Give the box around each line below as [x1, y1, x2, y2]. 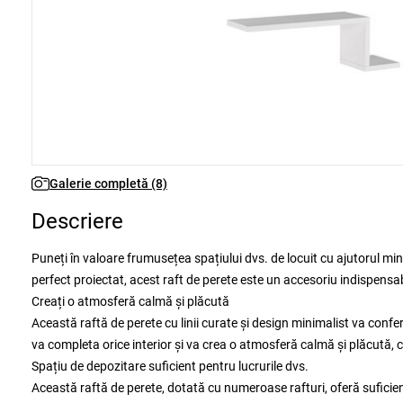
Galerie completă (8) [49, 176, 167, 191]
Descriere [31, 209, 123, 234]
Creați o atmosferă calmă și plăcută [31, 294, 229, 309]
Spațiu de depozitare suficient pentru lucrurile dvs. [31, 359, 309, 373]
